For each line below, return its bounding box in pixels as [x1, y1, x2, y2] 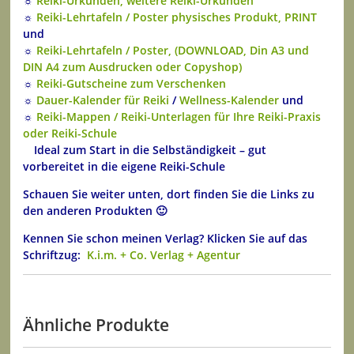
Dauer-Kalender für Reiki [36, 92, 170, 108]
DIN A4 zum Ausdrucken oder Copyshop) [23, 59, 243, 75]
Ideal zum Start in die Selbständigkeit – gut [23, 142, 267, 158]
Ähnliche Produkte [23, 313, 170, 336]
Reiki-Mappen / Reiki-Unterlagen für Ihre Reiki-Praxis [36, 109, 322, 125]
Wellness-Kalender [179, 92, 280, 108]
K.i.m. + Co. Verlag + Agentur [87, 247, 241, 263]
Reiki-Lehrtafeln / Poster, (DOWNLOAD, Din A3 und [36, 43, 310, 58]
